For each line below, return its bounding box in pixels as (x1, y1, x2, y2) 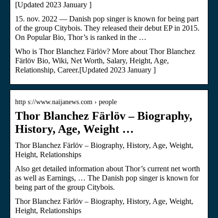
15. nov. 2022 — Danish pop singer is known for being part (15, 14, 199, 23)
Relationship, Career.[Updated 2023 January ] (15, 65, 156, 74)
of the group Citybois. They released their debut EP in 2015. (15, 23, 200, 32)
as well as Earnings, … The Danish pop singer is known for (15, 173, 199, 182)
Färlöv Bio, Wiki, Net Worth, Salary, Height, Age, (15, 56, 169, 65)
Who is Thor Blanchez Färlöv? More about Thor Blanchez (15, 47, 195, 55)
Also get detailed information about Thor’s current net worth (15, 164, 200, 173)
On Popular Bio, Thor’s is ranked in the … (15, 33, 146, 41)
